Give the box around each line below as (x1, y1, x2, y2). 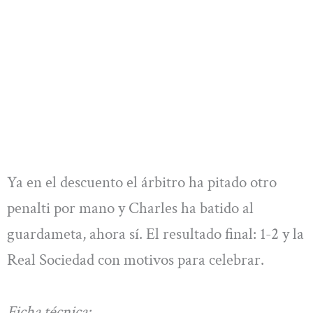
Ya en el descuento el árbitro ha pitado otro (7, 172, 277, 194)
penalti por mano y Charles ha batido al (7, 198, 254, 219)
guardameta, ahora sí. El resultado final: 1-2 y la (7, 224, 304, 245)
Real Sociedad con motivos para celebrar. (7, 249, 264, 271)
